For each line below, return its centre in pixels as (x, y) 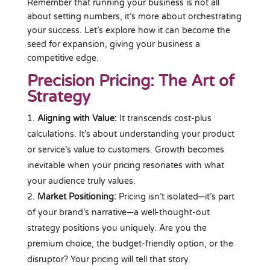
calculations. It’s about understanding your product (130, 134)
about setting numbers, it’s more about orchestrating (134, 16)
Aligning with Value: (77, 118)
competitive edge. (63, 58)
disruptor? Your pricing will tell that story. (108, 259)
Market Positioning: (78, 196)
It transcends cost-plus (164, 118)
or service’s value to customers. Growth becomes (125, 149)
